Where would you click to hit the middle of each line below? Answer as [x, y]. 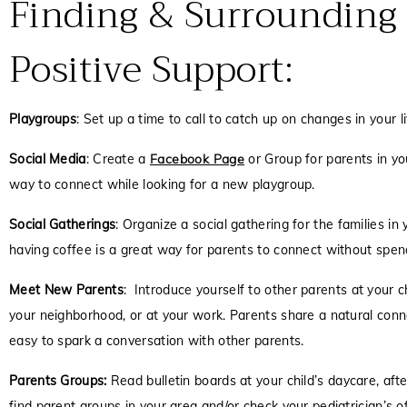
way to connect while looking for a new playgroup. [162, 184]
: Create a [118, 159]
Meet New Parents [66, 290]
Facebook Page [197, 159]
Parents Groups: [58, 381]
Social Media [48, 159]
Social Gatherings [63, 224]
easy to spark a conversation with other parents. [157, 341]
